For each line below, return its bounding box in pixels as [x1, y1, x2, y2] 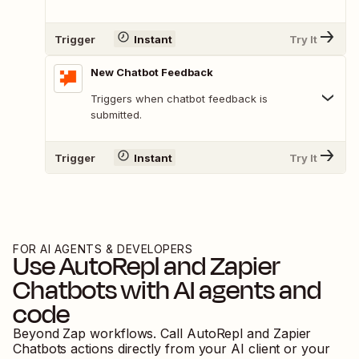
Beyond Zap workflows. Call [13, 325, 187, 342]
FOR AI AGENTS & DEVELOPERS [13, 242, 193, 256]
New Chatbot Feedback [91, 66, 213, 79]
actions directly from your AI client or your [71, 341, 330, 357]
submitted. [91, 108, 142, 122]
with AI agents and [117, 271, 321, 310]
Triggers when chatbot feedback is [91, 92, 268, 106]
